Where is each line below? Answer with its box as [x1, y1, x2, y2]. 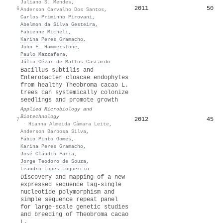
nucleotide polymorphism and [20, 188, 114, 196]
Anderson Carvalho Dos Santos [20, 6, 104, 12]
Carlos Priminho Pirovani [20, 13, 92, 20]
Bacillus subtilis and [20, 66, 94, 74]
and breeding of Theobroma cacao [20, 211, 128, 218]
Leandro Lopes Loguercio [20, 165, 89, 172]
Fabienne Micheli [20, 28, 68, 35]
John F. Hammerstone [20, 43, 77, 50]
